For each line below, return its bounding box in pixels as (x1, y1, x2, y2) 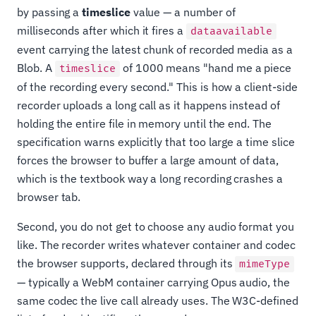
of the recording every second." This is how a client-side (17, 80, 298, 95)
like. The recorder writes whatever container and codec (17, 238, 296, 253)
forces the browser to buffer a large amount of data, (17, 153, 279, 168)
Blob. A (17, 61, 55, 75)
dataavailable (190, 25, 273, 39)
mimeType (239, 257, 290, 272)
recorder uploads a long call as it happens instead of (17, 98, 280, 113)
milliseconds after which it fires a (17, 23, 186, 38)
